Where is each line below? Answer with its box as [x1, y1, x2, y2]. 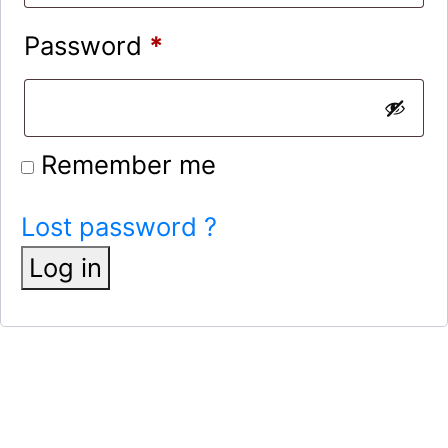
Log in [29, 252, 102, 284]
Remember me [41, 149, 216, 181]
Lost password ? [21, 211, 217, 243]
